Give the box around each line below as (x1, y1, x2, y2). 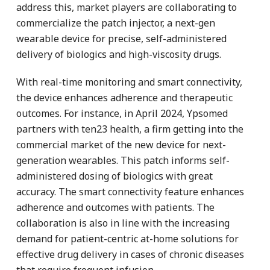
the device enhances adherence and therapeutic (16, 90, 233, 104)
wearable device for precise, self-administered (16, 31, 227, 45)
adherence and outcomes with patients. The (16, 200, 215, 214)
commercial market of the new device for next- (16, 137, 226, 151)
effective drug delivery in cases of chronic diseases (16, 247, 244, 261)
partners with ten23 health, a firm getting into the (16, 122, 243, 136)
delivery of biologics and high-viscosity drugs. (16, 47, 221, 61)
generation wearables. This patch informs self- (16, 153, 230, 167)
